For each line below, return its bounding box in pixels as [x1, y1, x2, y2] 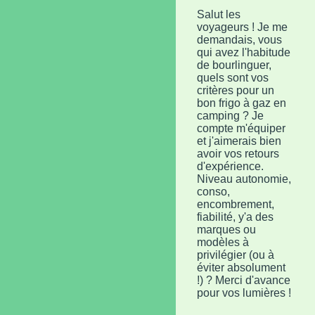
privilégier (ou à [197, 249, 274, 262]
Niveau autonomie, [197, 173, 291, 186]
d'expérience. [197, 160, 264, 173]
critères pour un [197, 84, 274, 97]
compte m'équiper [197, 122, 285, 135]
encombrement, [197, 198, 274, 211]
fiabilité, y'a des [197, 211, 274, 224]
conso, [197, 186, 230, 198]
